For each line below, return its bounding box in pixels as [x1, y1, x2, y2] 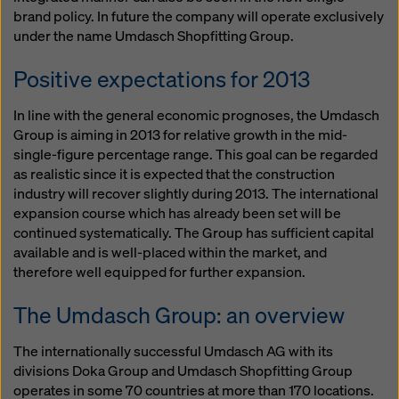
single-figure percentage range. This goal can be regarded [13, 145, 378, 164]
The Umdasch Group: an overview [13, 300, 345, 330]
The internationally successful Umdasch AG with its [13, 342, 333, 361]
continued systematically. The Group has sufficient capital [13, 224, 374, 242]
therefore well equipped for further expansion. [13, 263, 305, 281]
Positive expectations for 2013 [13, 64, 310, 94]
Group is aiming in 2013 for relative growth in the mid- [13, 126, 347, 144]
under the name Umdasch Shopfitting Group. [13, 27, 294, 45]
